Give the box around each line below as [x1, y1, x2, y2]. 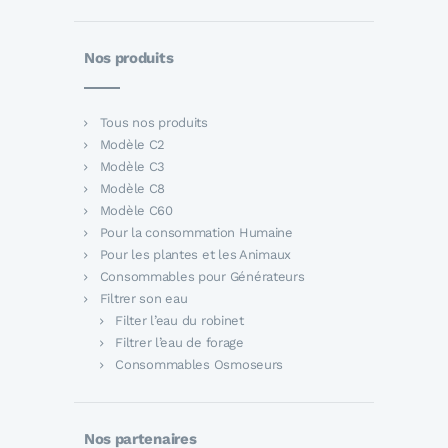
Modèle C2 [99, 136, 166, 152]
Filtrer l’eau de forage [115, 334, 244, 350]
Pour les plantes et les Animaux [99, 246, 292, 262]
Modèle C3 [99, 158, 166, 174]
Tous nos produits [99, 114, 208, 130]
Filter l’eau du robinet [115, 312, 244, 328]
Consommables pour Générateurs [99, 268, 305, 284]
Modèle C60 [99, 202, 173, 218]
